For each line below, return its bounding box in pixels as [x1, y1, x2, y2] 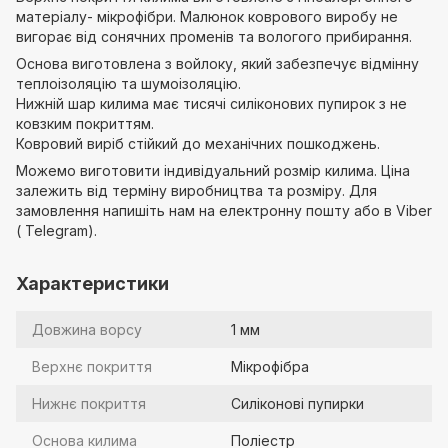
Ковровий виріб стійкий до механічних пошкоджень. [16, 135, 380, 152]
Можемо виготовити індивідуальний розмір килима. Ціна [16, 162, 410, 179]
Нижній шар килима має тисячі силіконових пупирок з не [16, 95, 407, 112]
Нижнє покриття [32, 395, 146, 412]
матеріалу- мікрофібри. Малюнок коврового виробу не [16, 8, 398, 25]
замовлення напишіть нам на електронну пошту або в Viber [16, 202, 432, 219]
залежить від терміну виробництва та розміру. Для [16, 182, 377, 199]
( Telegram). [16, 222, 97, 239]
